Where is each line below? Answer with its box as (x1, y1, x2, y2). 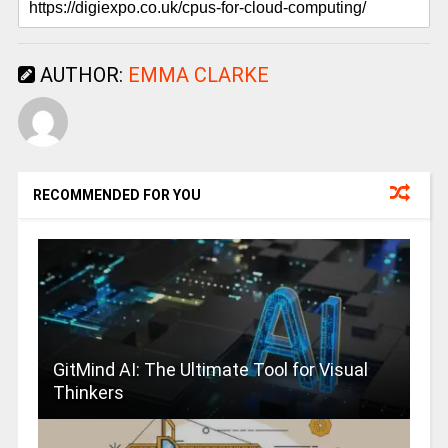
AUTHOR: (34, 62, 128, 87)
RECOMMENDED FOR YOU (32, 186, 201, 203)
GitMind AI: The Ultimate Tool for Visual (52, 358, 368, 380)
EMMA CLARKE (127, 62, 269, 87)
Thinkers (52, 381, 124, 403)
